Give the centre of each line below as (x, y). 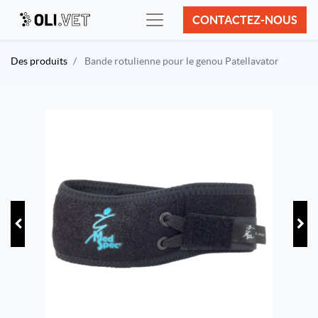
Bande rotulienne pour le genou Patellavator (182, 61)
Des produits (39, 61)
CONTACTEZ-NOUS (245, 20)
